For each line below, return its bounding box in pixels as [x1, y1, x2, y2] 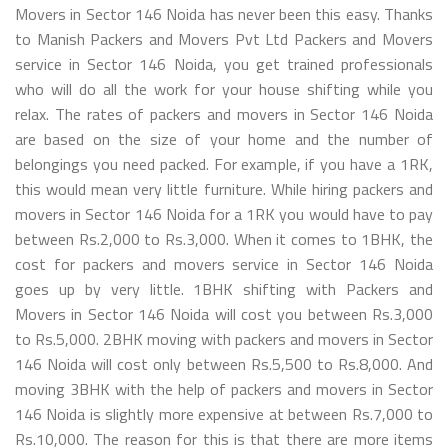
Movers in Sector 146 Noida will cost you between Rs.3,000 [15, 301, 433, 326]
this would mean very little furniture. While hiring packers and [15, 176, 433, 201]
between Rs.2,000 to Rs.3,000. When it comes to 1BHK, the [15, 226, 433, 251]
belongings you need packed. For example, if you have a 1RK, [15, 151, 433, 176]
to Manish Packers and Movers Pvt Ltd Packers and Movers [15, 26, 433, 51]
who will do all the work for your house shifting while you [15, 76, 433, 101]
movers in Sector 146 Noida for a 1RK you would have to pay [15, 201, 433, 226]
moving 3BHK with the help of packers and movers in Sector [15, 376, 433, 401]
